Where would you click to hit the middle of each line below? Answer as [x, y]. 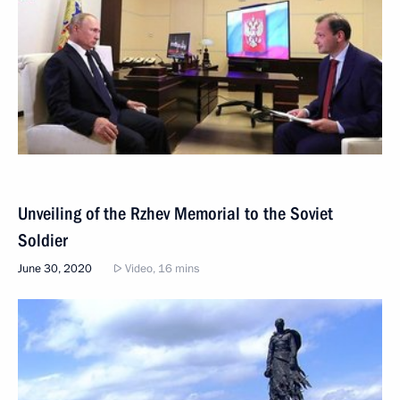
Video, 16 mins [161, 268]
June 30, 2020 [55, 268]
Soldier [43, 240]
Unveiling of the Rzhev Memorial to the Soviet [175, 213]
